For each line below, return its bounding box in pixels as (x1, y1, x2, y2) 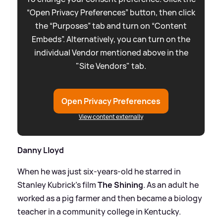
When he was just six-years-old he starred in (17, 166, 181, 177)
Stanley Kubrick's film (17, 179, 98, 191)
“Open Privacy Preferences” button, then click (27, 7, 195, 18)
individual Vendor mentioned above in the (34, 47, 188, 58)
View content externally (79, 112, 143, 121)
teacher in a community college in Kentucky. (17, 206, 181, 218)
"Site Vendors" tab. (76, 60, 146, 72)
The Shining (98, 179, 143, 191)
